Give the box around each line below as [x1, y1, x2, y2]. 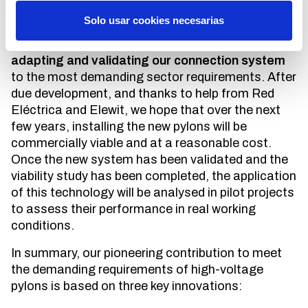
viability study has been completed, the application [11, 169, 296, 184]
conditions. [11, 219, 74, 233]
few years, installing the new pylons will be [11, 120, 247, 134]
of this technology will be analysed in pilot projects [11, 186, 294, 200]
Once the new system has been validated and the [11, 153, 288, 167]
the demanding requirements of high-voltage [11, 263, 263, 277]
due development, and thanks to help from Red [11, 87, 274, 101]
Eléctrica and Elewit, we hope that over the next [11, 103, 280, 118]
